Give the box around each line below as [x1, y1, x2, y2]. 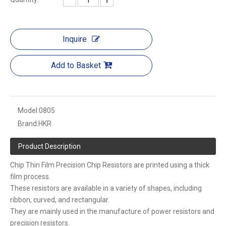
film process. [10, 173, 52, 181]
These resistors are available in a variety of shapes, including [10, 184, 202, 192]
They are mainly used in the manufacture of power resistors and [10, 207, 214, 215]
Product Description [18, 142, 81, 150]
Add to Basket [50, 61, 101, 70]
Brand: [18, 120, 38, 128]
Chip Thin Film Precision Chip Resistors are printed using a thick [10, 161, 209, 169]
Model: [18, 106, 39, 115]
